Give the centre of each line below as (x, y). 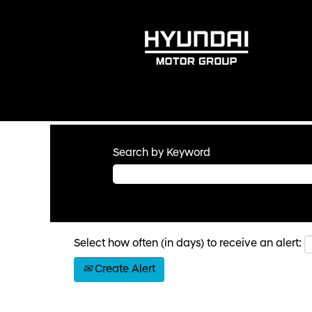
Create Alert (124, 270)
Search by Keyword (162, 153)
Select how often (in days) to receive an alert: (188, 244)
